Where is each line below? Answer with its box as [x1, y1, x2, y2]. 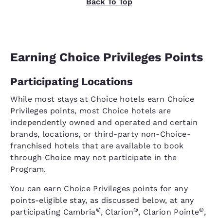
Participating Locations [10, 75, 133, 88]
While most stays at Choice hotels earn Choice [10, 94, 194, 104]
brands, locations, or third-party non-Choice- [10, 129, 191, 139]
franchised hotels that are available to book [10, 141, 184, 150]
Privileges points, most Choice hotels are [10, 106, 171, 115]
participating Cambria [10, 207, 96, 217]
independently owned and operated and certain [10, 118, 198, 127]
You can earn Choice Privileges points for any [10, 184, 188, 193]
